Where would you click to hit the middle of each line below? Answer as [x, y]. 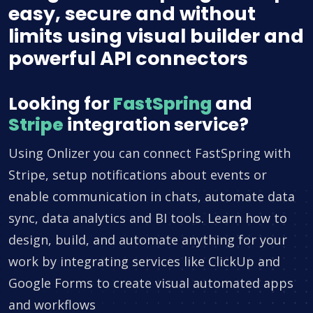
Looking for [61, 104]
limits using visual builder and [156, 36]
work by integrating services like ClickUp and [144, 262]
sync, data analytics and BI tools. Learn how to [148, 218]
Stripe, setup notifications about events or [138, 175]
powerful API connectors [128, 59]
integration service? [156, 125]
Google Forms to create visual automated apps [151, 283]
